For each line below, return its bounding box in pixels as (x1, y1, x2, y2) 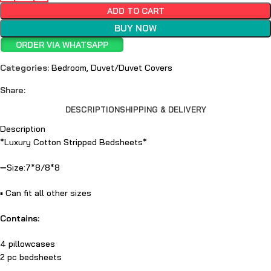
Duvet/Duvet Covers (91, 62, 172, 73)
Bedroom (51, 62, 87, 73)
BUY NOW (114, 22, 157, 34)
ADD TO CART (106, 5, 165, 16)
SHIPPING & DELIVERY (119, 104, 206, 114)
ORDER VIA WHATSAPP (16, 39, 109, 50)
